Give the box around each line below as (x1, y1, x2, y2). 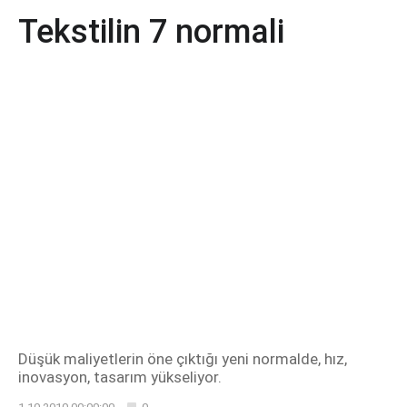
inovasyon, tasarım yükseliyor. (18, 368, 222, 386)
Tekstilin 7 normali (18, 13, 284, 51)
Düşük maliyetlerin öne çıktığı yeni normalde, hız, (18, 350, 347, 368)
